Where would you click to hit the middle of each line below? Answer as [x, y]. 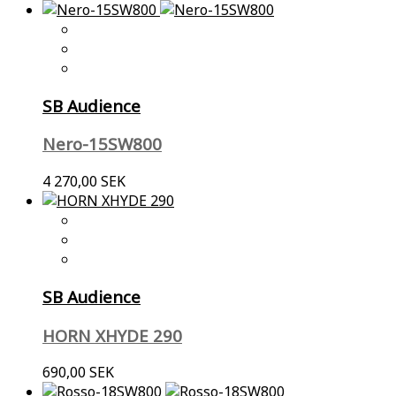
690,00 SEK [78, 373]
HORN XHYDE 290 [112, 335]
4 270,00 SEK [84, 182]
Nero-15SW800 [102, 144]
